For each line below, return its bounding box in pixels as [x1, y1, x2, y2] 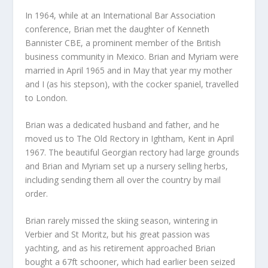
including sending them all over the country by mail [25, 173, 221, 185]
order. [25, 187, 48, 199]
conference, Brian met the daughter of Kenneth [25, 23, 210, 35]
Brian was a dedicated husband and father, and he [25, 118, 220, 130]
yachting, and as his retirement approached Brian [25, 242, 216, 254]
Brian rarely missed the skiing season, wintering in [25, 215, 218, 227]
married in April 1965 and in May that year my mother [25, 64, 233, 76]
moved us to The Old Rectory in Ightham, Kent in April [25, 132, 234, 144]
